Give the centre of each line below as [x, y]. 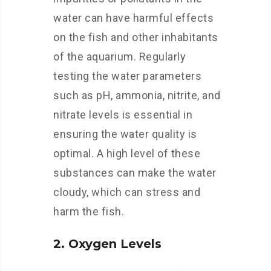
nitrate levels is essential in [123, 115]
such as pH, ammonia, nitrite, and [137, 95]
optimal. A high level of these [127, 153]
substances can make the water [135, 173]
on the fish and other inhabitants [136, 37]
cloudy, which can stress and [127, 192]
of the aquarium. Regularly [119, 57]
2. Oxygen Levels [107, 244]
